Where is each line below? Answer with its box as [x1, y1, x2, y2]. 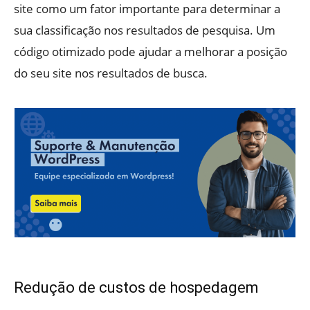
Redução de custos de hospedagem [14, 278, 259, 296]
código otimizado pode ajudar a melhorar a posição [14, 44, 287, 60]
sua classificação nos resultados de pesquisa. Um [14, 22, 275, 39]
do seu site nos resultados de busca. [14, 65, 208, 82]
